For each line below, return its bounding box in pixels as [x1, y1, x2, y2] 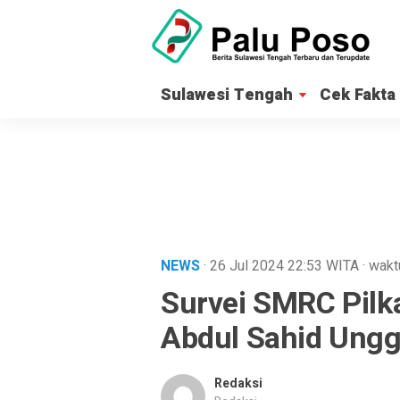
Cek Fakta [320, 83, 396, 107]
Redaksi [214, 374, 262, 393]
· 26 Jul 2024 [204, 255, 287, 277]
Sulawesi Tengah [161, 83, 293, 107]
